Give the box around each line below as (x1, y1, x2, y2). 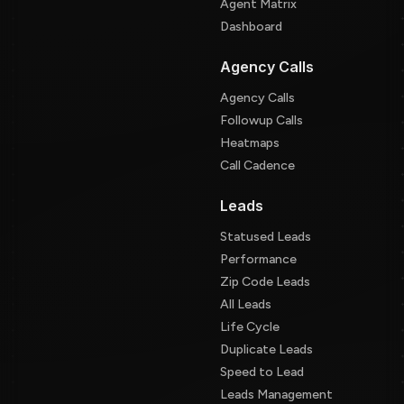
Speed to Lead (220, 363, 304, 380)
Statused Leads (220, 228, 311, 244)
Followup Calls (220, 112, 303, 128)
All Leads (220, 296, 271, 312)
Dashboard (220, 18, 282, 34)
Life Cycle (220, 318, 280, 335)
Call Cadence (220, 157, 295, 173)
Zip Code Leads (220, 273, 310, 289)
